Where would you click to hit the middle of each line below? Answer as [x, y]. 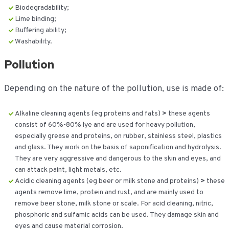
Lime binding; [35, 19]
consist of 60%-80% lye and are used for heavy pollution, [105, 125]
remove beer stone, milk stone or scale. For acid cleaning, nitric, [114, 203]
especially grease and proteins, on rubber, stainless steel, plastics [118, 136]
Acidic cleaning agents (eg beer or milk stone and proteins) [107, 181]
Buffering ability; [40, 31]
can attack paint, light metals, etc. [68, 170]
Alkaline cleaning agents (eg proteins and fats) [88, 113]
